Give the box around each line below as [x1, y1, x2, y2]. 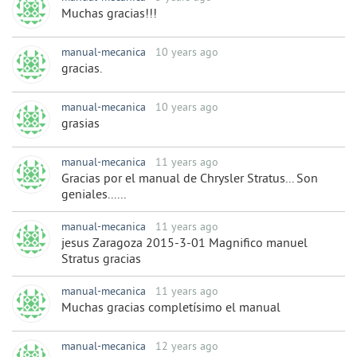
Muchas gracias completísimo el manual [61, 300, 280, 317]
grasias [61, 116, 100, 133]
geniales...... [61, 187, 126, 204]
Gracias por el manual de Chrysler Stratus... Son [61, 171, 318, 188]
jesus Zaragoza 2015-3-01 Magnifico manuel [61, 236, 308, 253]
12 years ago [155, 340, 218, 355]
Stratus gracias [61, 252, 141, 269]
